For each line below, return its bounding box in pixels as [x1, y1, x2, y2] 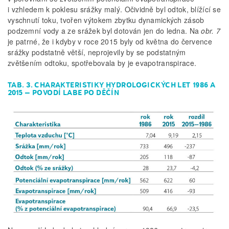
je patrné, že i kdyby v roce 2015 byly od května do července [8, 36, 212, 47]
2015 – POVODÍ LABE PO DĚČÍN [8, 88, 120, 98]
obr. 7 [201, 26, 221, 36]
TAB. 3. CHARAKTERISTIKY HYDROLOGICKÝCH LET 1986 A [8, 80, 216, 90]
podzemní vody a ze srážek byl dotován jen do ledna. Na [8, 26, 201, 36]
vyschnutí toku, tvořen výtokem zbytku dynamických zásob [8, 15, 204, 26]
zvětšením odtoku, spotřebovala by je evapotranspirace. [8, 58, 197, 68]
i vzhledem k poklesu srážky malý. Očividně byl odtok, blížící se [8, 4, 221, 15]
